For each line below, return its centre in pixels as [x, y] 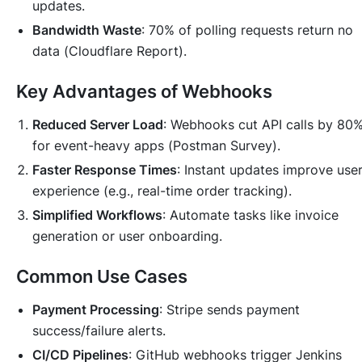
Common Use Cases [102, 276]
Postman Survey [223, 145]
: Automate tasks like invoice [250, 215]
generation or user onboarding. [127, 236]
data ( [51, 51]
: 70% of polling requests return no [247, 29]
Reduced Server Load [98, 124]
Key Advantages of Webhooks [144, 91]
